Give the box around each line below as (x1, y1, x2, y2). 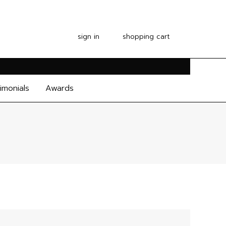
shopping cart (123, 31, 170, 42)
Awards (45, 82, 74, 94)
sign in (78, 31, 99, 42)
